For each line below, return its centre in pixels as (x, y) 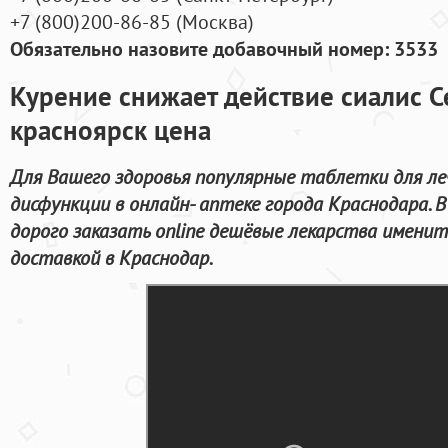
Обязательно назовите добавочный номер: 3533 (224, 49)
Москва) (218, 22)
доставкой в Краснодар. (111, 257)
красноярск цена (110, 129)
